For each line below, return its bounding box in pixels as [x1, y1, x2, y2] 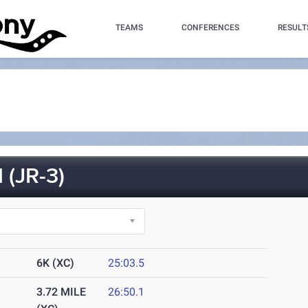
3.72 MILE [36, 285, 87, 299]
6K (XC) [36, 256, 75, 270]
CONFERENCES [181, 23, 239, 32]
